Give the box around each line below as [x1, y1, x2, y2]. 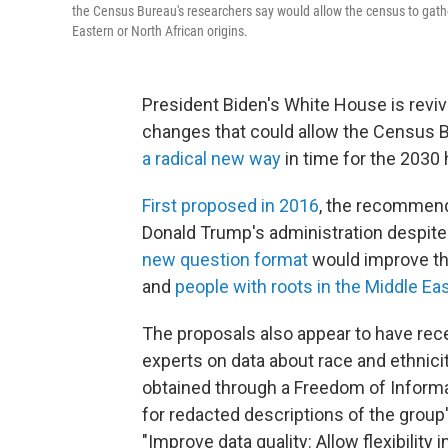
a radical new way [142, 148, 281, 169]
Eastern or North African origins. [72, 23, 248, 39]
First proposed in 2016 [142, 195, 319, 216]
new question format [142, 249, 308, 270]
